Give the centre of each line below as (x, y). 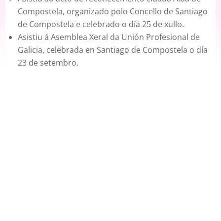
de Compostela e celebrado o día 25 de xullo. (101, 24)
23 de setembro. (48, 63)
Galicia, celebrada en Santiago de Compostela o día (113, 50)
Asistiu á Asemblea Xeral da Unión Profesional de (109, 37)
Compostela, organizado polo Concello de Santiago (113, 12)
